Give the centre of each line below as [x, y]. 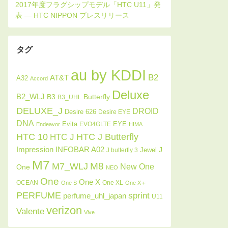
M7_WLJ [70, 166]
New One [137, 167]
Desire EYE [114, 112]
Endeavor [48, 124]
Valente [30, 211]
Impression [35, 150]
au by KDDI [108, 75]
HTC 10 [32, 137]
